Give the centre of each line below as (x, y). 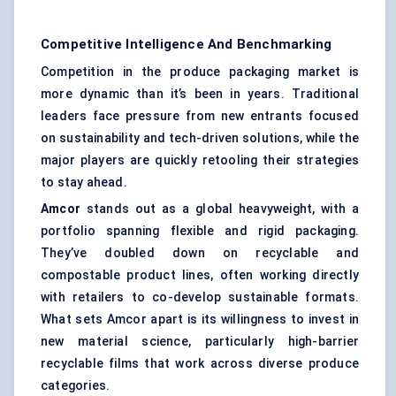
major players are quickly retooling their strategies (200, 160)
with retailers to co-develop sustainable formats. (200, 297)
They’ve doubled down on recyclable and (200, 253)
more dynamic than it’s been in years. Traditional (200, 94)
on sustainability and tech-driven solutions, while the (200, 138)
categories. (76, 386)
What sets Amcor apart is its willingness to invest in (200, 320)
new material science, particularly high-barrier (200, 342)
